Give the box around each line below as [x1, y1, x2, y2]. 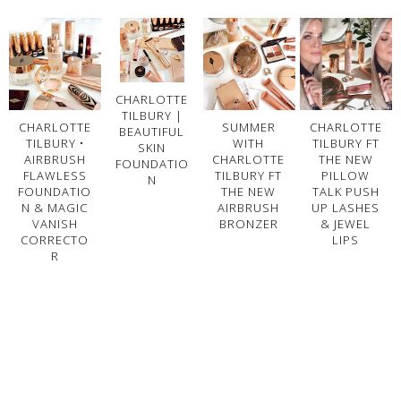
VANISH [31, 215, 78, 232]
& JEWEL [320, 215, 371, 232]
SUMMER [221, 118, 276, 135]
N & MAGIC [21, 199, 89, 216]
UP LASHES [311, 199, 380, 216]
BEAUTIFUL [119, 123, 184, 140]
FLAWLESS [22, 166, 87, 183]
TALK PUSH [311, 183, 380, 200]
